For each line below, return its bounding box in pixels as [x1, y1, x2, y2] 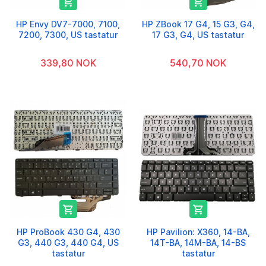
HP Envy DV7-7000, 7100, [16, 18, 120, 29]
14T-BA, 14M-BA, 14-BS [150, 237, 246, 248]
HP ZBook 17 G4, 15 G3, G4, [141, 18, 255, 29]
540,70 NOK [170, 56, 226, 69]
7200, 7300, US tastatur [18, 29, 118, 40]
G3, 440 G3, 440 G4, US [17, 237, 119, 248]
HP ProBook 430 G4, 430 [16, 226, 120, 237]
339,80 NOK [40, 56, 96, 69]
